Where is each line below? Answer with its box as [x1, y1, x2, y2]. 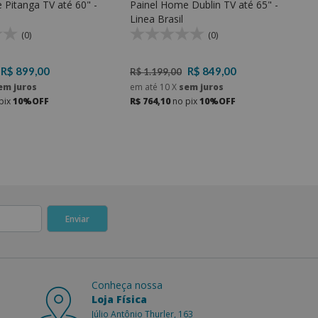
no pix [170, 95, 199, 108]
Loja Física [92, 292, 147, 307]
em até [130, 81, 160, 94]
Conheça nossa [92, 278, 163, 292]
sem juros [177, 81, 224, 94]
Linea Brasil [130, 12, 183, 26]
